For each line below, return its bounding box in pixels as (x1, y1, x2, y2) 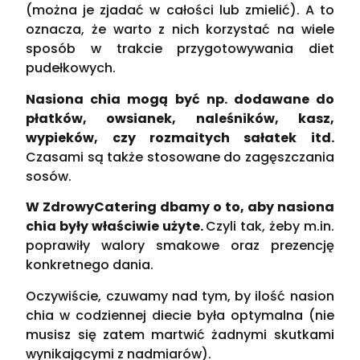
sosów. (26, 166, 72, 186)
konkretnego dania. (26, 256, 154, 275)
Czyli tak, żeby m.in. (206, 217, 334, 236)
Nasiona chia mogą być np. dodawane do (26, 89, 334, 108)
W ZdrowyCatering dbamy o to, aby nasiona (26, 198, 334, 217)
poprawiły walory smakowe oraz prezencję (26, 236, 334, 256)
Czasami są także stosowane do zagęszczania (26, 147, 334, 166)
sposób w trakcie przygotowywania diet (26, 39, 334, 59)
